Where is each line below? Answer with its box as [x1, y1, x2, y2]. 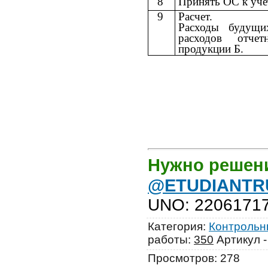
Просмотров [148, 252, 214, 265]
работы [148, 233, 188, 246]
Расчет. [178, 10, 212, 23]
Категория [148, 220, 203, 233]
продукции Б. [178, 42, 243, 56]
